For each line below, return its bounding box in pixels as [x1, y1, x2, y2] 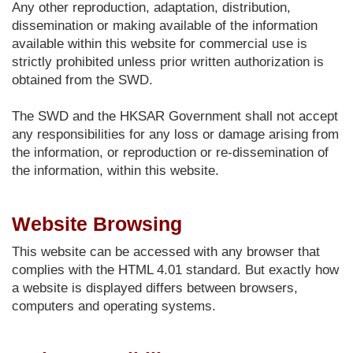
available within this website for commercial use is [12, 36, 307, 51]
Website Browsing [12, 213, 182, 235]
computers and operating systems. [12, 299, 216, 314]
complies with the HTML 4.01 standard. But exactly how [12, 262, 339, 277]
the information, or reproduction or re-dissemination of [12, 145, 329, 160]
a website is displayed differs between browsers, [12, 281, 298, 295]
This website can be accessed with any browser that [12, 244, 320, 259]
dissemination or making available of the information [12, 18, 318, 33]
